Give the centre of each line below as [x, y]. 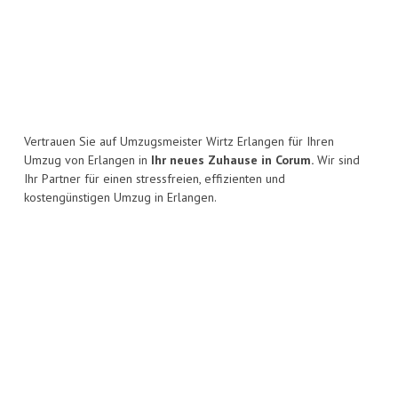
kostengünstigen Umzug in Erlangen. [120, 198]
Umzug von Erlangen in [88, 160]
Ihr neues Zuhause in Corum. [232, 160]
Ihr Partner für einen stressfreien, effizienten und [155, 179]
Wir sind [337, 160]
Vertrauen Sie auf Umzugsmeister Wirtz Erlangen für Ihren [179, 142]
